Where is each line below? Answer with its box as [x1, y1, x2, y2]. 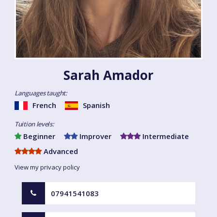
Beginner [21, 131, 55, 141]
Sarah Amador [63, 66, 154, 84]
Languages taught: [15, 89, 67, 98]
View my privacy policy [15, 163, 80, 172]
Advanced [42, 146, 78, 156]
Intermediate [140, 131, 189, 141]
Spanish [83, 100, 110, 110]
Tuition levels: [15, 120, 54, 129]
